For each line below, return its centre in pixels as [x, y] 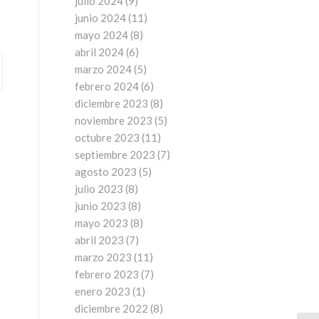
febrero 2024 [107, 86]
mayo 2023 [102, 223]
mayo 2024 [102, 35]
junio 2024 [101, 18]
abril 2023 [100, 240]
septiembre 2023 [115, 155]
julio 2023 [99, 189]
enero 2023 [103, 291]
